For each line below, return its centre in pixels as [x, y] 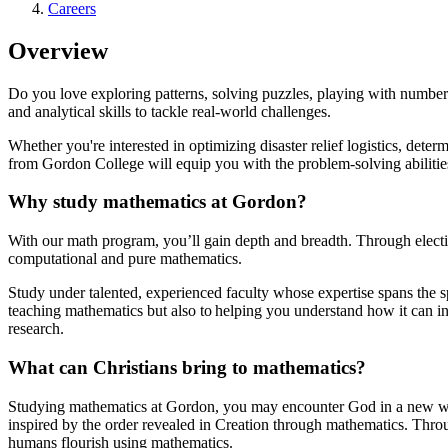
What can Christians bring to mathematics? [189, 367]
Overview [58, 50]
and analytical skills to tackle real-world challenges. [171, 111]
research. [38, 329]
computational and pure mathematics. [129, 259]
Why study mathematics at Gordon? [157, 202]
